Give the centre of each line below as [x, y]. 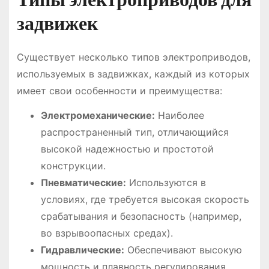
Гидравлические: [82, 249]
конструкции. [73, 165]
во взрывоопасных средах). [107, 233]
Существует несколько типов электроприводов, [133, 57]
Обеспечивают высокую [183, 249]
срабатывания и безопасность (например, [141, 216]
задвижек [57, 24]
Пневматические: [83, 182]
